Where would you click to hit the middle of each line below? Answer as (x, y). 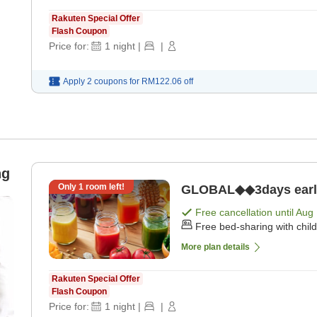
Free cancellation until (246, 213)
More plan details (215, 247)
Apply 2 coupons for (101, 82)
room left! (104, 187)
